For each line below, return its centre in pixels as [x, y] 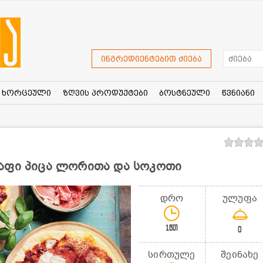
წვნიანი [238, 92]
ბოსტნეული [185, 92]
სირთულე [172, 254]
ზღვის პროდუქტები [105, 92]
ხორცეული [26, 92]
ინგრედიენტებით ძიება [151, 59]
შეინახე [240, 254]
